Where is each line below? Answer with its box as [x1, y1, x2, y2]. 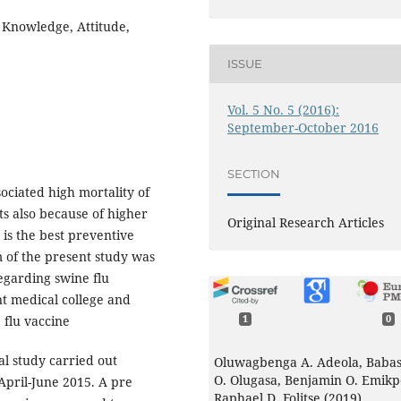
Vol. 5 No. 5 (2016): [227, 100, 340, 118]
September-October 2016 [227, 118, 380, 136]
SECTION [227, 166, 281, 182]
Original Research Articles [227, 213, 385, 231]
